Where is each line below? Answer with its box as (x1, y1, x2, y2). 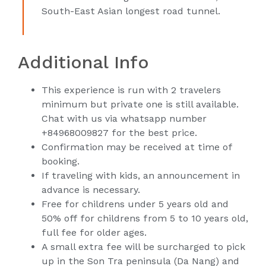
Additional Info (18, 52, 149, 72)
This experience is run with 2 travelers (42, 84, 221, 96)
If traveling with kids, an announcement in (42, 170, 240, 181)
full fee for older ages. (42, 227, 147, 238)
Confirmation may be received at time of (42, 141, 232, 153)
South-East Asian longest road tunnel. (42, 5, 220, 17)
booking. (42, 156, 80, 167)
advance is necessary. (42, 184, 140, 195)
